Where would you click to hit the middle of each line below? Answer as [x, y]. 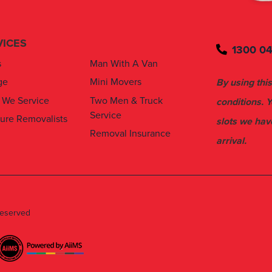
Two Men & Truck [126, 100]
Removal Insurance [130, 134]
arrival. [231, 141]
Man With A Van [124, 64]
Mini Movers [116, 82]
